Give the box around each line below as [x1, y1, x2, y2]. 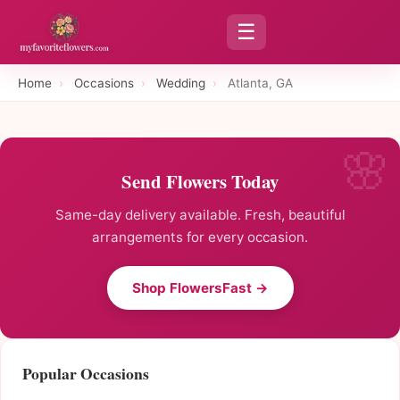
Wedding [156, 75, 205, 90]
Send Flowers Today [121, 168, 279, 196]
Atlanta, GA [228, 75, 293, 90]
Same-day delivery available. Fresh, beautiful [54, 206, 346, 224]
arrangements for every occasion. [92, 229, 308, 246]
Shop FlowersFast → [131, 279, 269, 297]
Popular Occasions [22, 362, 149, 386]
